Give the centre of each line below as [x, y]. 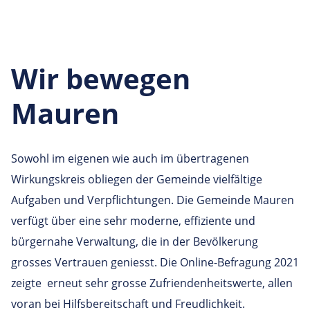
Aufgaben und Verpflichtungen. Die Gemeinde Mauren [153, 200]
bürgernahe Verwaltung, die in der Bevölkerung [135, 241]
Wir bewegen [101, 79]
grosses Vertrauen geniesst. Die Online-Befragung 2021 [155, 262]
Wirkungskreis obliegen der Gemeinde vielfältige [137, 179]
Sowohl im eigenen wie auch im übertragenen [130, 158]
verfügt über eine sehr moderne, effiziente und [133, 221]
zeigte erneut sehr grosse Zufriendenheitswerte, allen [152, 283]
